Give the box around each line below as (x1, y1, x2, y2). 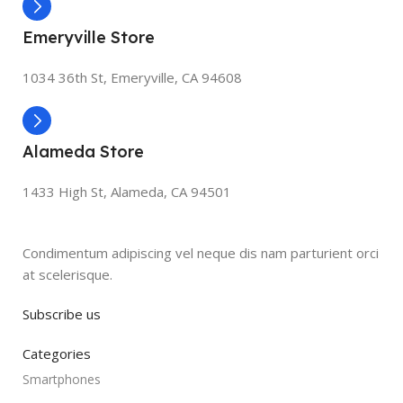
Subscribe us (22, 305, 101, 323)
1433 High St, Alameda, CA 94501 (22, 183, 231, 201)
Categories (22, 345, 91, 363)
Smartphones (22, 371, 101, 388)
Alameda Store (22, 141, 144, 162)
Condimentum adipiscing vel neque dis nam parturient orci (22, 244, 379, 262)
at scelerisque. (22, 265, 112, 283)
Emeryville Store (22, 27, 155, 48)
